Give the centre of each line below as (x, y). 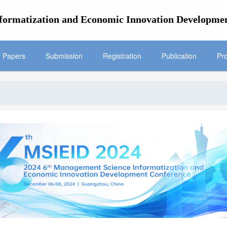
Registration (122, 56)
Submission (64, 56)
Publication (179, 56)
